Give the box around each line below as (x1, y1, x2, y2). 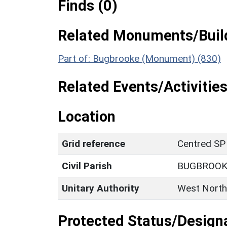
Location (58, 108, 116, 126)
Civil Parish (62, 160, 112, 172)
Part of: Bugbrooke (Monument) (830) (58, 53, 221, 65)
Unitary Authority (62, 182, 139, 195)
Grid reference (62, 138, 125, 150)
